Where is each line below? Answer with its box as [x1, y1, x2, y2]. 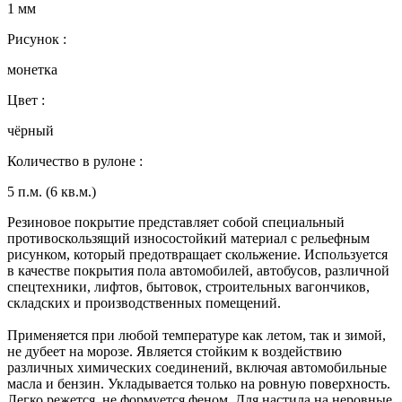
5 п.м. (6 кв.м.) [7, 183, 96, 199]
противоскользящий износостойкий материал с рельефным [7, 230, 370, 246]
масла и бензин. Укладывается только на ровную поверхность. [7, 375, 390, 391]
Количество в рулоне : [7, 153, 143, 169]
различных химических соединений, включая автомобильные [7, 359, 387, 375]
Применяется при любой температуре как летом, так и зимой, [7, 327, 386, 343]
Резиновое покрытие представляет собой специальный [7, 214, 345, 230]
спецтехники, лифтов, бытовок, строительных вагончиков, [7, 278, 370, 294]
